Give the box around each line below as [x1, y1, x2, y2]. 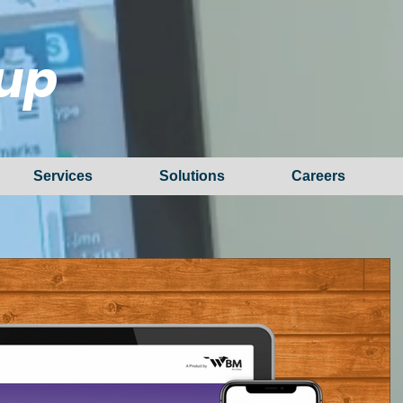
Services [32, 168, 93, 184]
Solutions [158, 168, 225, 184]
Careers [291, 168, 345, 184]
